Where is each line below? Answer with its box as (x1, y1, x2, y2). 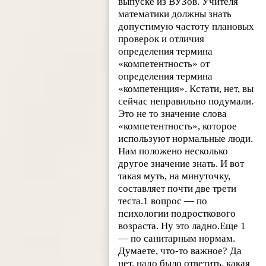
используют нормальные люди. (118, 133, 254, 145)
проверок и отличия (118, 33, 205, 45)
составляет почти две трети (118, 183, 237, 195)
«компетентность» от (118, 58, 210, 70)
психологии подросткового (118, 208, 236, 220)
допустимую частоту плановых (118, 21, 255, 33)
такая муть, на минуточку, (118, 170, 231, 182)
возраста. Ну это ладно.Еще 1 (118, 220, 246, 232)
